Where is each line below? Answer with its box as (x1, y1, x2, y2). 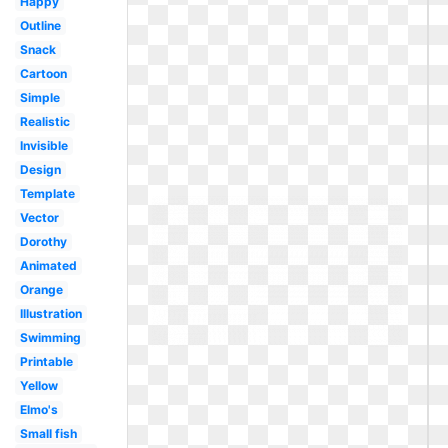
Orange (19, 282, 63, 297)
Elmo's (19, 402, 58, 417)
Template (19, 186, 75, 201)
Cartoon (19, 66, 67, 81)
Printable (19, 354, 73, 369)
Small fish (19, 426, 77, 441)
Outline (19, 18, 61, 33)
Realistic (19, 114, 70, 129)
